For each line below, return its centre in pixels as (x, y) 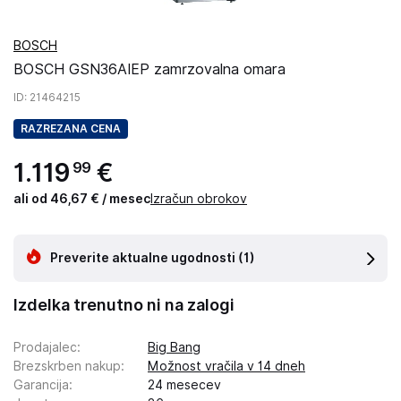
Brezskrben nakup (67, 366)
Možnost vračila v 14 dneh (226, 366)
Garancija (41, 385)
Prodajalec (45, 347)
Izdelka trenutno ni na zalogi (124, 305)
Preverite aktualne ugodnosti (143, 258)
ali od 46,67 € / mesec (82, 199)
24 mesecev (184, 385)
